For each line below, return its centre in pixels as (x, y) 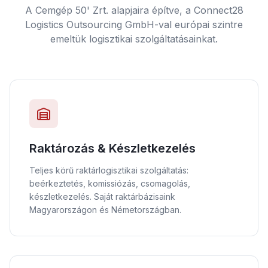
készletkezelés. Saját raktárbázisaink (102, 197)
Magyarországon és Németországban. (105, 210)
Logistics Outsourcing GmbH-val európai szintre (134, 25)
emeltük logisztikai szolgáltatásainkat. (134, 39)
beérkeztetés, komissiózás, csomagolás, (110, 183)
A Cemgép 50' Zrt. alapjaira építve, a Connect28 (134, 10)
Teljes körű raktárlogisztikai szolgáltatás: (109, 170)
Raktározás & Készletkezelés (112, 148)
